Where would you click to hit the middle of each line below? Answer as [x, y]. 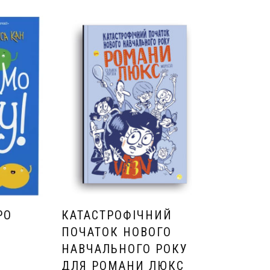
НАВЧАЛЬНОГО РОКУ [125, 249]
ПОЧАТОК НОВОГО [117, 232]
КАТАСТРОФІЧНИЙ [117, 215]
